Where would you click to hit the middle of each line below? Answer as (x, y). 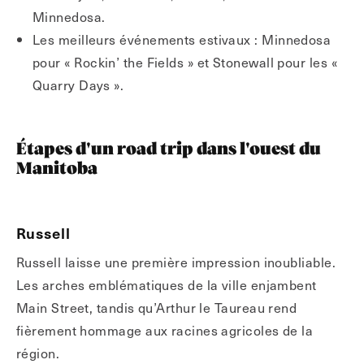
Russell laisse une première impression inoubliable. (176, 262)
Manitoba (57, 169)
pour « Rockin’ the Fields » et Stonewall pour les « (185, 62)
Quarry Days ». (78, 84)
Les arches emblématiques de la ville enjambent (167, 284)
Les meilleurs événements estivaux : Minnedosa (182, 39)
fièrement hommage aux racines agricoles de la (165, 330)
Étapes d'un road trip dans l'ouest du (169, 150)
